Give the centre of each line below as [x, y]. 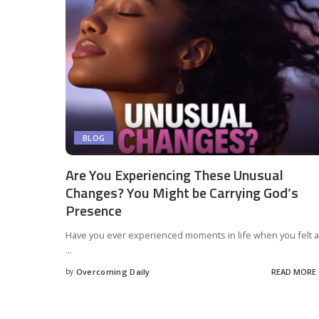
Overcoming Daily [113, 272]
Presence [94, 210]
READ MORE [293, 272]
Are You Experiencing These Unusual [174, 174]
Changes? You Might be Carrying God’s [182, 192]
